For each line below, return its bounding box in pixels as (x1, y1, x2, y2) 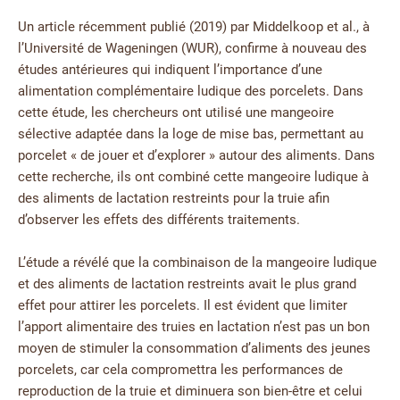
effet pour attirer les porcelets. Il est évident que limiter (18, 297, 347, 314)
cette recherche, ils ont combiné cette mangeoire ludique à (18, 169, 369, 186)
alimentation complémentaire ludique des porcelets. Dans (18, 83, 363, 100)
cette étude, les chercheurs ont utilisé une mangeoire (18, 104, 334, 121)
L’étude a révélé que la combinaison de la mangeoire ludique (18, 254, 377, 271)
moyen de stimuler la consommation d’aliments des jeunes (18, 340, 371, 357)
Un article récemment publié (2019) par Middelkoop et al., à (18, 19, 370, 36)
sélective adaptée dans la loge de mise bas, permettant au (18, 126, 363, 143)
